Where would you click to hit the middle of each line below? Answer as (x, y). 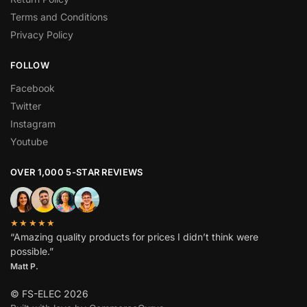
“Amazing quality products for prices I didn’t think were (134, 236)
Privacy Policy (42, 35)
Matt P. (24, 266)
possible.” (32, 251)
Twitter (26, 106)
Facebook (33, 88)
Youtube (29, 141)
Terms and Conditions (59, 17)
